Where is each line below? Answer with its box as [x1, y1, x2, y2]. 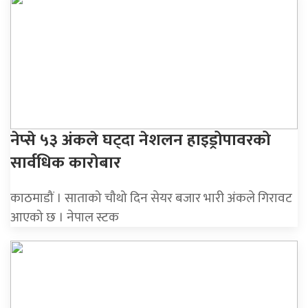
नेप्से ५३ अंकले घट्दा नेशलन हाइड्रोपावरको [10, 126, 271, 154]
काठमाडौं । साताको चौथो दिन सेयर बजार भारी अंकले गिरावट [10, 186, 292, 209]
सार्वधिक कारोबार [10, 148, 121, 177]
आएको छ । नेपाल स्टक [10, 206, 119, 228]
